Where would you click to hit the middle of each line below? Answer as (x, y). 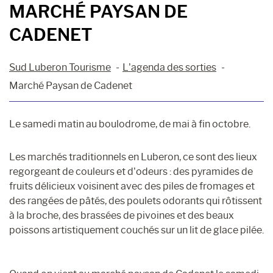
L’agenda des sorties (169, 67)
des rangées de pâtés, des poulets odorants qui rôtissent (136, 200)
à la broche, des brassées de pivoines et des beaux (122, 215)
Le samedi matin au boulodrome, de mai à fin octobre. (130, 124)
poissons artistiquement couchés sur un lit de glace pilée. (136, 230)
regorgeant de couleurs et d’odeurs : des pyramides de (131, 171)
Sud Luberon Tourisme (60, 67)
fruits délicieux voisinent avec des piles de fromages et (132, 186)
